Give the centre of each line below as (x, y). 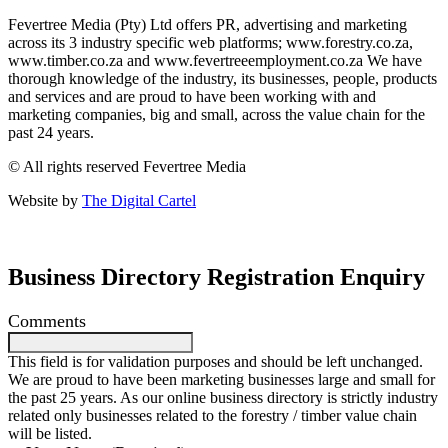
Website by (45, 200)
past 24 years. (51, 132)
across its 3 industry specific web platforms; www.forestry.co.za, (210, 42)
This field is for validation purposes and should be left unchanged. (215, 361)
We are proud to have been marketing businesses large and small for (221, 379)
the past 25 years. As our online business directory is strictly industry (223, 397)
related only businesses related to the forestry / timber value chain (212, 415)
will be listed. (50, 433)
